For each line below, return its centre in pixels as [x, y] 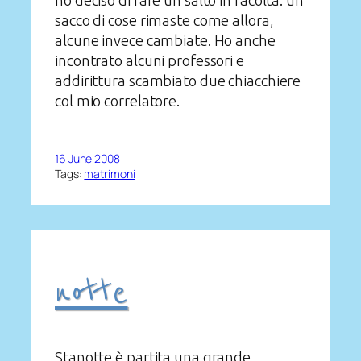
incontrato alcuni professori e [149, 61]
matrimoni [110, 173]
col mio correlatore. [117, 101]
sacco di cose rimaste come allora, [164, 21]
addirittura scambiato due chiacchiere [178, 81]
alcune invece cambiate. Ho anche [165, 41]
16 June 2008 [87, 158]
